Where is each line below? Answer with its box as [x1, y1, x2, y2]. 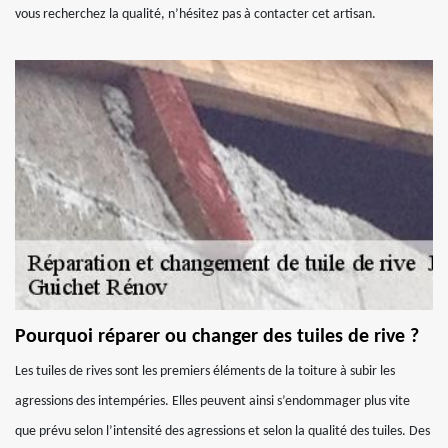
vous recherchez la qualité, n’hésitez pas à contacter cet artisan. [15, 7, 376, 22]
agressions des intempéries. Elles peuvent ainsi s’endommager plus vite [15, 394, 410, 409]
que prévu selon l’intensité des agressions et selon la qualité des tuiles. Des [15, 424, 430, 439]
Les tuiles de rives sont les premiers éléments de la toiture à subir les [15, 364, 395, 379]
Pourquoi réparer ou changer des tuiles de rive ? [15, 327, 419, 347]
